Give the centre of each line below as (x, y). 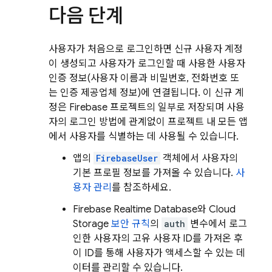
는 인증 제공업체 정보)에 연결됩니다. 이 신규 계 (146, 93)
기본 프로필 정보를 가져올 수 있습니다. (154, 173)
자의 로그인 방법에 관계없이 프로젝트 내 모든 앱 (148, 122)
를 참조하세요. (141, 188)
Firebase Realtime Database (135, 209)
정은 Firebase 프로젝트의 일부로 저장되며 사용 (147, 107)
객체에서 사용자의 (199, 158)
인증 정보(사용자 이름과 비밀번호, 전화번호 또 (144, 78)
